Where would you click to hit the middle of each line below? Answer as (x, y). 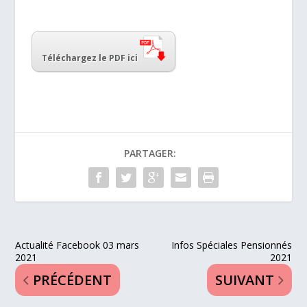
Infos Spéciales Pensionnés (231, 245)
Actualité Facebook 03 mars (77, 245)
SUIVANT (244, 280)
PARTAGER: (150, 153)
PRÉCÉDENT (73, 280)
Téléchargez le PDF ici (91, 58)
